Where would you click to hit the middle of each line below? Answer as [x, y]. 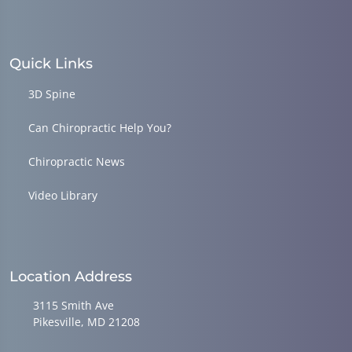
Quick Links [51, 63]
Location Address [71, 276]
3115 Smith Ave [73, 305]
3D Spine [52, 93]
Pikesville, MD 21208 [86, 321]
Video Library [63, 195]
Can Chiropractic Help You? [100, 127]
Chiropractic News [77, 161]
